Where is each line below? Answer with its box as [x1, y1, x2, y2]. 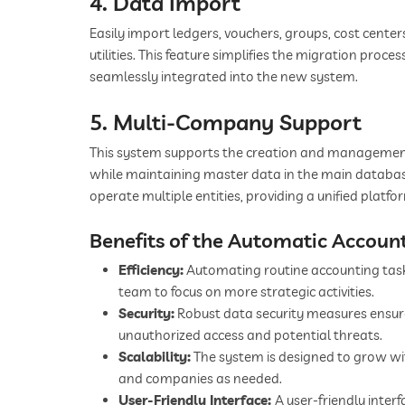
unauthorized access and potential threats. [118, 326, 382, 344]
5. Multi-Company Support [89, 108, 362, 137]
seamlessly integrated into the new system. [89, 68, 358, 86]
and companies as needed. [118, 370, 282, 388]
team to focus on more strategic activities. [118, 283, 374, 301]
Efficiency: [118, 261, 184, 279]
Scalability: [118, 348, 191, 366]
